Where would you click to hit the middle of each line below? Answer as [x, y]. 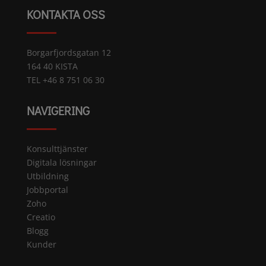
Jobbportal [47, 189]
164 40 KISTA [52, 66]
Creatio [41, 217]
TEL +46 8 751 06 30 [65, 80]
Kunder [41, 244]
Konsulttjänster [57, 148]
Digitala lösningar [61, 162]
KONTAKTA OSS [66, 14]
